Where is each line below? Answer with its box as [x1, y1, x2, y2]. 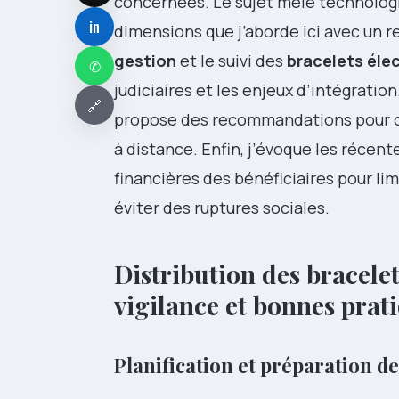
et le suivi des [176, 50, 287, 72]
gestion [114, 50, 176, 72]
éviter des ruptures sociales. [114, 197, 330, 219]
